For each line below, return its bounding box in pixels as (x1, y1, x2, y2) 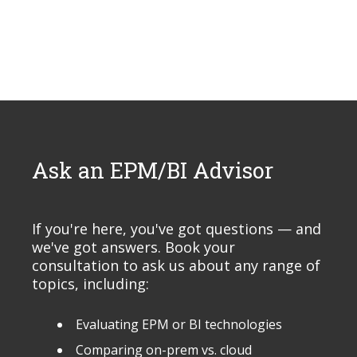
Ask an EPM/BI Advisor (32, 156, 273, 184)
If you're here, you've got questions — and (32, 219, 321, 238)
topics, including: (32, 274, 149, 293)
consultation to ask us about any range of (32, 256, 320, 275)
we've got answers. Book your (32, 237, 235, 257)
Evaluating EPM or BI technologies (76, 316, 282, 333)
